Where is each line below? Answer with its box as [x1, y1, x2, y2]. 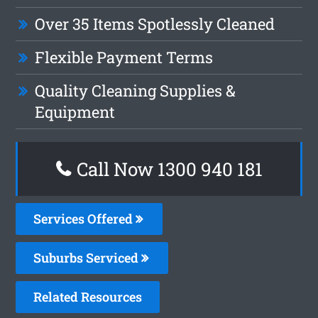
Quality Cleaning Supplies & [35, 79, 236, 101]
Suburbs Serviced [33, 248, 142, 266]
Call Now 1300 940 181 [72, 156, 263, 181]
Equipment [35, 101, 116, 122]
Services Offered [33, 209, 136, 227]
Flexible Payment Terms [35, 46, 214, 67]
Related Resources [33, 287, 143, 305]
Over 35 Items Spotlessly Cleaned [35, 13, 275, 34]
